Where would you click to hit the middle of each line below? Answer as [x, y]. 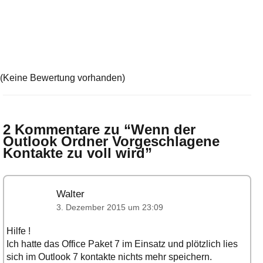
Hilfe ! [18, 231]
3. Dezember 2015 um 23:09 [109, 208]
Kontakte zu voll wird [74, 153]
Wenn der [163, 130]
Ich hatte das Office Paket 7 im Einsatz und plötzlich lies [122, 244]
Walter [70, 194]
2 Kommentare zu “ [67, 130]
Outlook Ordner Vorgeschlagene [111, 141]
